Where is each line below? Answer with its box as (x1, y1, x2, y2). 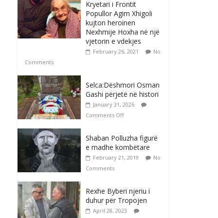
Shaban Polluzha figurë (86, 133, 158, 143)
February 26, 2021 (93, 48, 139, 55)
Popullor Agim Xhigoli (86, 9, 152, 18)
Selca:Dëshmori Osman (86, 80, 160, 90)
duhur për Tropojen (86, 196, 147, 205)
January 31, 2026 (93, 101, 134, 109)
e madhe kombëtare (86, 143, 150, 152)
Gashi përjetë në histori (86, 90, 159, 99)
